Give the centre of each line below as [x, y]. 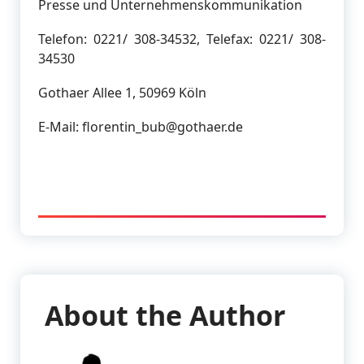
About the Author [165, 315]
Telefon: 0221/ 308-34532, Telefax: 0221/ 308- [182, 39]
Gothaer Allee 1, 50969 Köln [122, 92]
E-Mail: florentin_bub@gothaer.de [141, 126]
